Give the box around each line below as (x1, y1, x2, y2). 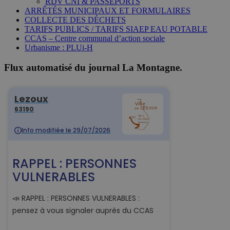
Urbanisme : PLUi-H (25, 43, 93, 52)
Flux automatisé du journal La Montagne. (4, 62, 182, 73)
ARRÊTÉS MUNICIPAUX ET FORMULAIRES (25, 6, 190, 15)
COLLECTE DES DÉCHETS (25, 15, 126, 25)
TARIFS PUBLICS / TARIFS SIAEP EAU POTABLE (25, 25, 207, 34)
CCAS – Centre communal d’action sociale (25, 34, 165, 43)
